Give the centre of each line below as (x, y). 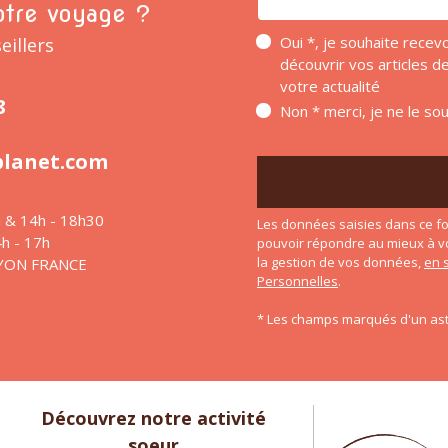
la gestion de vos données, (340, 261)
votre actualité (330, 85)
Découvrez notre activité (154, 417)
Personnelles (297, 280)
